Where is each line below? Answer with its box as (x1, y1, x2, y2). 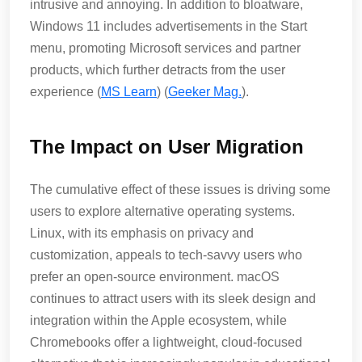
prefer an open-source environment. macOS (30, 270, 280, 284)
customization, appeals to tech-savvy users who (30, 248, 302, 262)
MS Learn (101, 85, 157, 99)
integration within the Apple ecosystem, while (30, 314, 287, 327)
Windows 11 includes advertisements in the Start (30, 19, 307, 33)
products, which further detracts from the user (30, 63, 285, 77)
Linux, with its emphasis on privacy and (30, 226, 254, 240)
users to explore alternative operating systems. (30, 204, 295, 218)
